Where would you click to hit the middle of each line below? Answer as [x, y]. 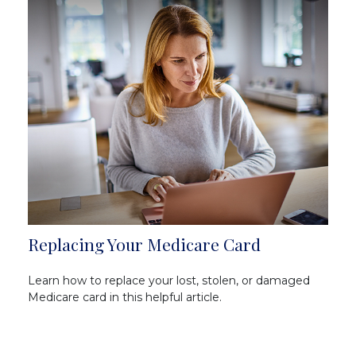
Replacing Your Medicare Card [144, 244]
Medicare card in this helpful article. [125, 297]
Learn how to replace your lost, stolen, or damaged [169, 280]
